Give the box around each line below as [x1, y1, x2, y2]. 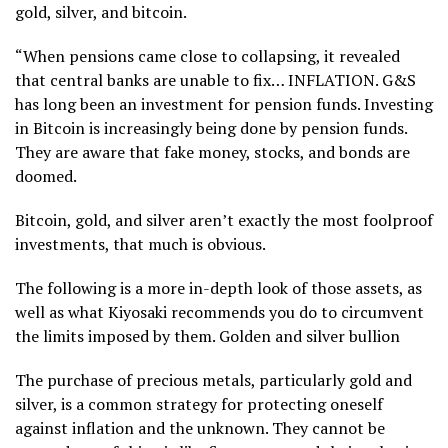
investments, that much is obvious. [15, 232, 266, 255]
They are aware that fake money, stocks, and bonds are [15, 140, 410, 163]
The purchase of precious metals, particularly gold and [15, 368, 412, 391]
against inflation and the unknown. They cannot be [15, 416, 385, 439]
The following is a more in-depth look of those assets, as [15, 276, 422, 299]
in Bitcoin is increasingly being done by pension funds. [15, 116, 407, 139]
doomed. [15, 164, 77, 187]
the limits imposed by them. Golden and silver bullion [15, 324, 400, 347]
